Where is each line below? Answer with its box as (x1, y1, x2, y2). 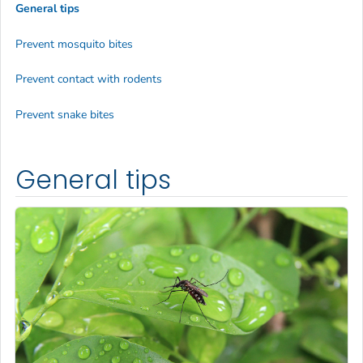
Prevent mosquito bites (15, 36, 133, 52)
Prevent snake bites (15, 106, 114, 122)
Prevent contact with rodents (15, 71, 162, 88)
